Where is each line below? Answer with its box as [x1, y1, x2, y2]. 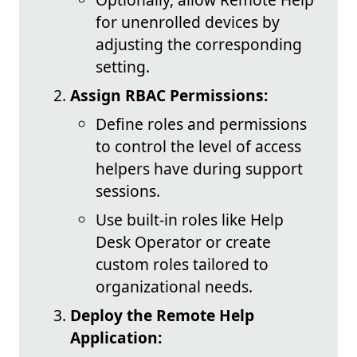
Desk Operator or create [96, 230, 271, 253]
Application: [70, 326, 162, 348]
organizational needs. [96, 275, 253, 297]
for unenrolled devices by [96, 10, 280, 33]
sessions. [96, 179, 160, 202]
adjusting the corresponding [96, 33, 302, 55]
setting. [96, 55, 150, 77]
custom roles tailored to [96, 253, 269, 275]
